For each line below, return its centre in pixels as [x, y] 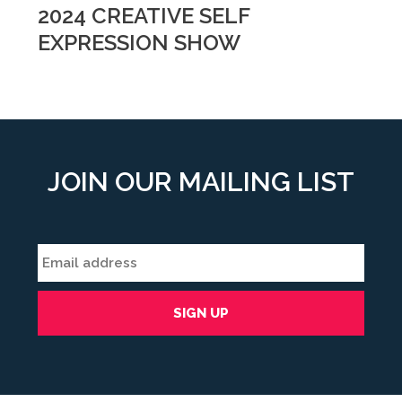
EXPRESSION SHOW [139, 43]
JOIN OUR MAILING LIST [201, 182]
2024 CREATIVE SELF [144, 16]
